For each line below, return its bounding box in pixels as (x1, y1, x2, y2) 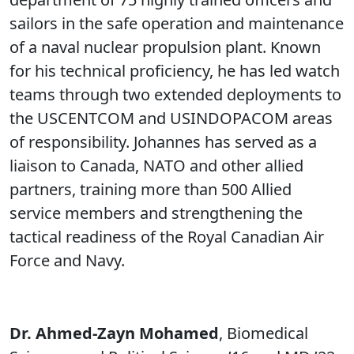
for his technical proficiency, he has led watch (9, 59, 340, 81)
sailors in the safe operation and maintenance (9, 12, 344, 34)
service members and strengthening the (9, 201, 303, 224)
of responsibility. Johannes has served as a (9, 130, 317, 153)
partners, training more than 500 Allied (9, 178, 292, 200)
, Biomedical (219, 322, 308, 344)
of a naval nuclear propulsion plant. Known (9, 36, 321, 58)
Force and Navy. (9, 249, 125, 271)
